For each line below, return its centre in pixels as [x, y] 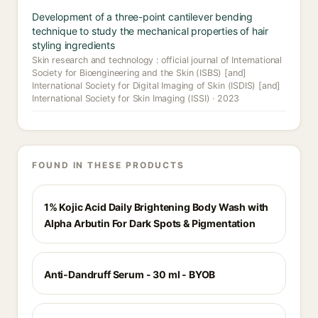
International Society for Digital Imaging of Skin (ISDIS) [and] [157, 86]
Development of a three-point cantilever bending [143, 17]
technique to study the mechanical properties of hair [150, 31]
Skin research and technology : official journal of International [157, 60]
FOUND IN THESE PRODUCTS [109, 165]
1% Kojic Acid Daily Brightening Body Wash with [157, 207]
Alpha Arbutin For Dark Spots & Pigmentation [150, 223]
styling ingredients [73, 45]
